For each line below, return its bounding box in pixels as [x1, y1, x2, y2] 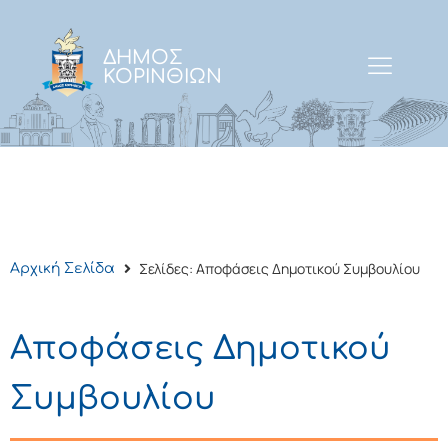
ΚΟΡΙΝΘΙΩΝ [103, 66, 223, 88]
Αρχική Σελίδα [10, 261, 115, 277]
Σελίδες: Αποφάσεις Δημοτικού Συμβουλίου [139, 258, 420, 278]
